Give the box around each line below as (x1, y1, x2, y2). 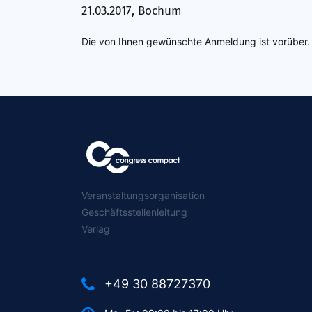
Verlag (81, 223, 110, 235)
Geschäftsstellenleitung (81, 206, 187, 218)
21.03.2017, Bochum (81, 3, 182, 18)
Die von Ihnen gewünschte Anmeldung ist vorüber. (81, 36, 310, 47)
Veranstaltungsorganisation (81, 189, 205, 201)
